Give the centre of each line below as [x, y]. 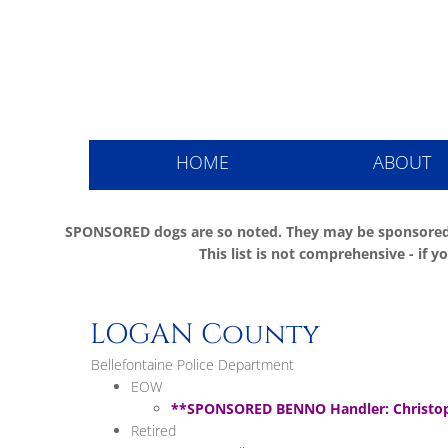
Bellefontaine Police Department [192, 364]
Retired [153, 430]
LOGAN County [204, 334]
